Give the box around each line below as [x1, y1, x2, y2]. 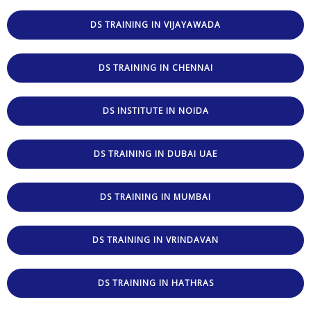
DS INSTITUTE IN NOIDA [102, 104, 209, 117]
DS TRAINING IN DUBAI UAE [94, 147, 217, 160]
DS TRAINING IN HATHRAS [97, 276, 214, 289]
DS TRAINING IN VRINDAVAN [92, 233, 219, 246]
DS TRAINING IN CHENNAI [98, 61, 213, 74]
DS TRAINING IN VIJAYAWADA [90, 18, 221, 31]
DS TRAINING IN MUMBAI [100, 190, 211, 203]
